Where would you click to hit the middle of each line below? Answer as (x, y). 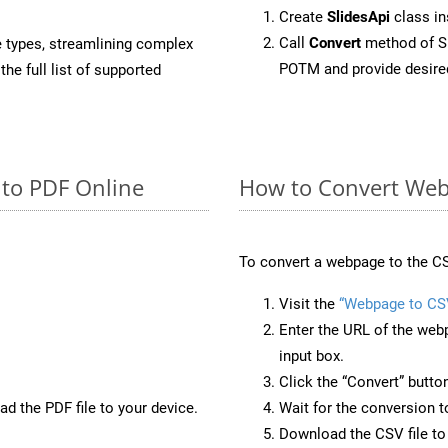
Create (303, 16)
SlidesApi (358, 16)
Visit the (309, 303)
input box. (311, 355)
